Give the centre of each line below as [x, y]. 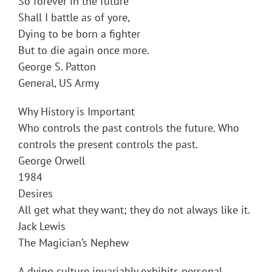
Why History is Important [76, 112]
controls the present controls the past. [108, 144]
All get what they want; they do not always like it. [134, 210]
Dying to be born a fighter [79, 34]
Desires [36, 194]
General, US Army [59, 83]
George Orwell [52, 161]
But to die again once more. [84, 50]
